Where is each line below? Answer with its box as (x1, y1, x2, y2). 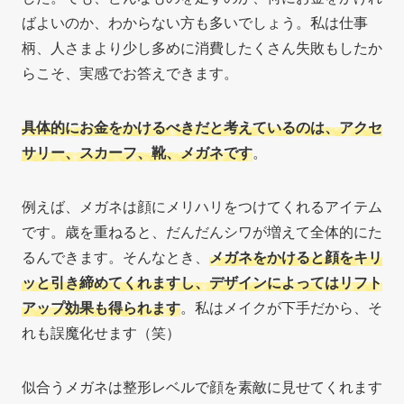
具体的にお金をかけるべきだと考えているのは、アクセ (22, 117, 382, 136)
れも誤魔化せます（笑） (22, 323, 180, 342)
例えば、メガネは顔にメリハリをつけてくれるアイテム (22, 197, 382, 216)
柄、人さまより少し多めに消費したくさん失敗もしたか (22, 38, 382, 57)
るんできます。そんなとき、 (22, 247, 209, 266)
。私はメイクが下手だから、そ (180, 298, 382, 317)
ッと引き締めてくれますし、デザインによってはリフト (22, 272, 382, 291)
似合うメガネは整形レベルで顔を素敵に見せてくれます (22, 377, 382, 396)
